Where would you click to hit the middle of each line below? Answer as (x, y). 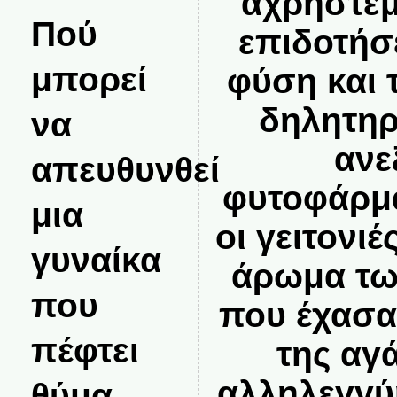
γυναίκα (96, 260)
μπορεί (89, 79)
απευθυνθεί (125, 169)
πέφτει (85, 350)
